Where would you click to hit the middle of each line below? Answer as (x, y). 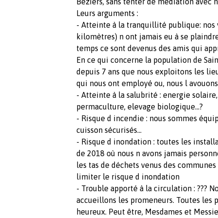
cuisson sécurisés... (110, 130)
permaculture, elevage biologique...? (140, 106)
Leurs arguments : (107, 13)
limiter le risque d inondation (129, 176)
